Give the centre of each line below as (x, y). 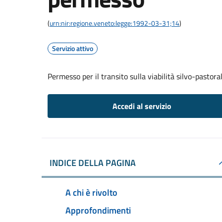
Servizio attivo (73, 48)
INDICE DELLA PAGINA (93, 163)
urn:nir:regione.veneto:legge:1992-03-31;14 (114, 23)
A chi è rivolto (91, 192)
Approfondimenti (98, 210)
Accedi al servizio (142, 106)
